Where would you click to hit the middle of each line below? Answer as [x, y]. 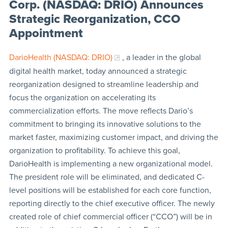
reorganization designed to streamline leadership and [104, 84]
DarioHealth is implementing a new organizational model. [111, 164]
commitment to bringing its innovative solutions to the [105, 124]
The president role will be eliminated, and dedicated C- [107, 177]
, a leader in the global [161, 57]
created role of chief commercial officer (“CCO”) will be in [110, 217]
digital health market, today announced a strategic [98, 71]
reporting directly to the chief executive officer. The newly [112, 203]
